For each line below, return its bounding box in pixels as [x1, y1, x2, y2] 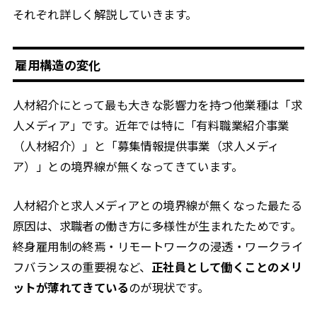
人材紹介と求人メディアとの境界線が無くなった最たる [12, 196, 303, 214]
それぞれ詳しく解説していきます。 [12, 5, 197, 23]
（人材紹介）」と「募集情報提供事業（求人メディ [12, 137, 279, 154]
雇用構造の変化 [15, 55, 101, 74]
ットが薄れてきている [12, 278, 129, 296]
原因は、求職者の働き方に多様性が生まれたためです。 [12, 217, 302, 234]
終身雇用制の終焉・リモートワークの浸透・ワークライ [12, 237, 304, 255]
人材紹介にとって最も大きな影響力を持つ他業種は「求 [12, 96, 303, 113]
